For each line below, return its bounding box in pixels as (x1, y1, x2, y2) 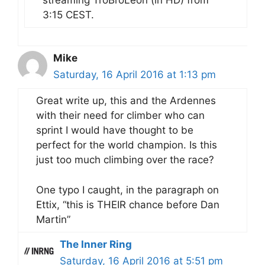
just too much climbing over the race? (36, 154, 214, 166)
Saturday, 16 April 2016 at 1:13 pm (53, 69, 216, 81)
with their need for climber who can (36, 109, 205, 122)
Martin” (36, 213, 70, 225)
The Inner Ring (60, 238, 132, 250)
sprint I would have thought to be (36, 124, 193, 137)
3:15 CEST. (43, 9, 94, 21)
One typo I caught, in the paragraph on (36, 183, 219, 196)
